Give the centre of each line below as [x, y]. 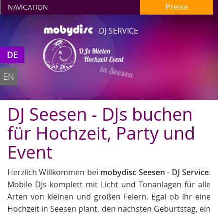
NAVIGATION [28, 7]
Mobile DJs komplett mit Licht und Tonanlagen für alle [109, 184]
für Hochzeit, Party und [101, 133]
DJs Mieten [94, 51]
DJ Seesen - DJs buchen [100, 114]
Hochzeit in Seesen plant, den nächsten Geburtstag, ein [109, 209]
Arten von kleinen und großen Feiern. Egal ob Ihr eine [109, 197]
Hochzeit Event [103, 59]
